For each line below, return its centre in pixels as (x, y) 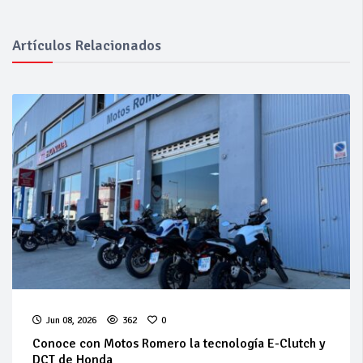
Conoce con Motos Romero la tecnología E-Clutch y (179, 344)
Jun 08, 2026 (71, 321)
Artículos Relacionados (87, 46)
